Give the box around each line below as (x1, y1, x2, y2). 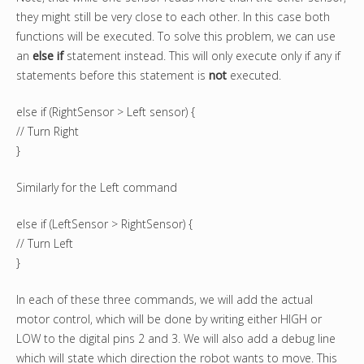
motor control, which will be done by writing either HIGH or (16, 311, 322, 327)
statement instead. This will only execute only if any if (63, 48, 340, 64)
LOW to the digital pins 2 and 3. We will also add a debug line (16, 331, 336, 347)
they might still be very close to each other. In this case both (16, 9, 330, 25)
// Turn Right (16, 123, 79, 140)
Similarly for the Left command (16, 180, 177, 196)
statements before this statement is (16, 67, 209, 84)
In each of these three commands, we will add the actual (16, 292, 313, 308)
